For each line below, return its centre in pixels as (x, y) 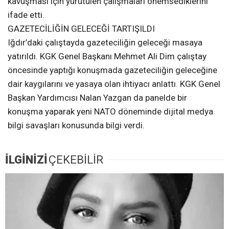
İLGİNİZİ (26, 159)
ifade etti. (26, 15)
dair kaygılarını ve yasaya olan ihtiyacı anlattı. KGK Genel (114, 84)
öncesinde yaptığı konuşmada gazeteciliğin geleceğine (112, 70)
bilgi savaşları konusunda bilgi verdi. (76, 125)
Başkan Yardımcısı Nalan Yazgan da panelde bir (97, 97)
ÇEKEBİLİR (76, 159)
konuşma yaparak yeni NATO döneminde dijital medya (110, 111)
